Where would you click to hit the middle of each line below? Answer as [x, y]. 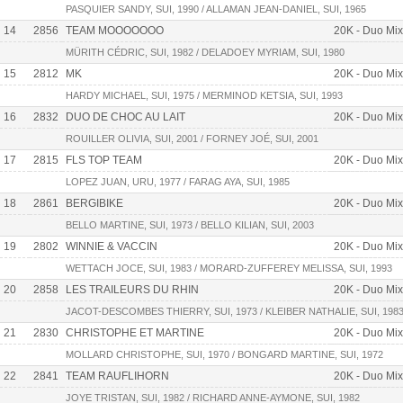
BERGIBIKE [94, 203]
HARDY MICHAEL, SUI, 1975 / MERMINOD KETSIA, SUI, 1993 [204, 95]
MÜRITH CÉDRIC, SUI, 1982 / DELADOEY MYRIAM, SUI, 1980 [205, 52]
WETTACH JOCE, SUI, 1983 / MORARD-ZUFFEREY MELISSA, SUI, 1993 [229, 268]
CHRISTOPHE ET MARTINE [135, 332]
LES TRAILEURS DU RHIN [132, 289]
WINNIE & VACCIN [112, 246]
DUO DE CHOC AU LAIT [125, 116]
